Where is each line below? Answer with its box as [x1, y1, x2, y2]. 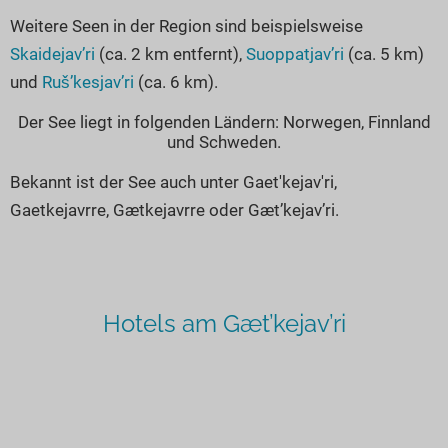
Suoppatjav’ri [246, 43, 344, 64]
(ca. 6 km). [134, 71, 218, 92]
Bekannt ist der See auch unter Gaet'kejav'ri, [10, 171, 337, 192]
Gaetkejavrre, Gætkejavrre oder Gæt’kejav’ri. [10, 199, 339, 220]
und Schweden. [167, 131, 281, 152]
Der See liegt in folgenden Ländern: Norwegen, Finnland [17, 111, 431, 132]
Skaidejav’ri [10, 43, 95, 64]
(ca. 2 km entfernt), [95, 43, 246, 64]
